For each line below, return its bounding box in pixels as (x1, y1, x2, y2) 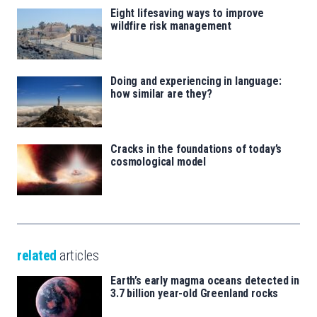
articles (56, 247, 98, 265)
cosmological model (110, 155, 207, 169)
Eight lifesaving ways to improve (110, 6, 264, 21)
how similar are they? (110, 87, 212, 101)
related (17, 247, 57, 265)
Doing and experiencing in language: (110, 74, 282, 88)
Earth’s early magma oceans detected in (110, 274, 299, 288)
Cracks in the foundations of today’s (110, 142, 282, 156)
